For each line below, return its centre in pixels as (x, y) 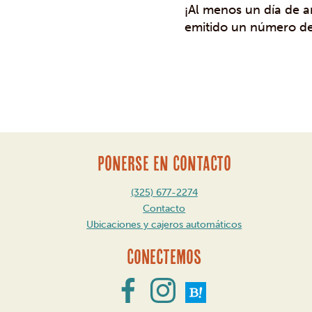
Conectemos (164, 257)
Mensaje (44, 98)
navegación (54, 133)
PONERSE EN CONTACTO (164, 163)
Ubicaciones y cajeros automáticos (164, 225)
